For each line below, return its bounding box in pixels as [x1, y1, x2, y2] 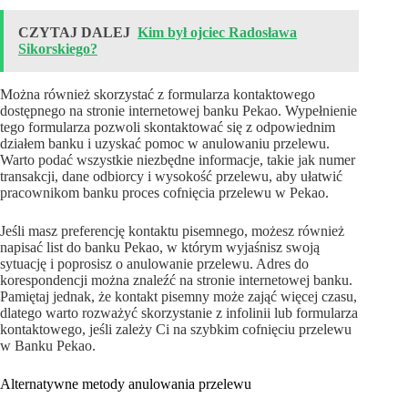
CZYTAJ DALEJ [18, 25, 130, 41]
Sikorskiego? [18, 41, 97, 57]
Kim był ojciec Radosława [138, 25, 297, 41]
